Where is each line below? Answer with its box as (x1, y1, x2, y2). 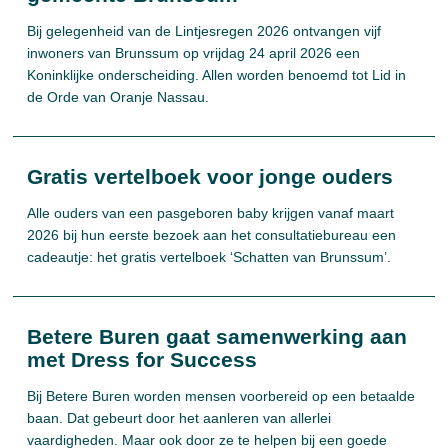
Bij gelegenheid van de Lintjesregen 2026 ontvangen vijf (27, 23, 382, 39)
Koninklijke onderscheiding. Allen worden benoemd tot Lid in (27, 67, 407, 83)
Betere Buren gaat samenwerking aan (27, 325, 408, 348)
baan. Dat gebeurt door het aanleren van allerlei (27, 410, 332, 426)
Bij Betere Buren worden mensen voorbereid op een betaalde (27, 388, 416, 404)
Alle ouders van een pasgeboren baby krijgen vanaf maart (27, 205, 395, 221)
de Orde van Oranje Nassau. (27, 89, 210, 105)
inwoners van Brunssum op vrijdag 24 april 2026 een (27, 45, 361, 61)
